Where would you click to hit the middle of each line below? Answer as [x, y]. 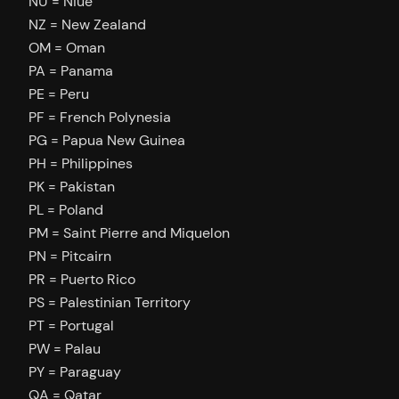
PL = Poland [66, 209]
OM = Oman [67, 47]
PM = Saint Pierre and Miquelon [129, 232]
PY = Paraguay [75, 371]
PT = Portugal [71, 325]
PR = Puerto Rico [82, 279]
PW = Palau [65, 348]
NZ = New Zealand [87, 24]
